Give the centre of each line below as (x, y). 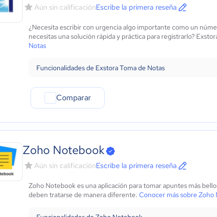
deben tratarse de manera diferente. (84, 195)
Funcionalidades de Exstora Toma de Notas (101, 68)
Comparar (73, 98)
